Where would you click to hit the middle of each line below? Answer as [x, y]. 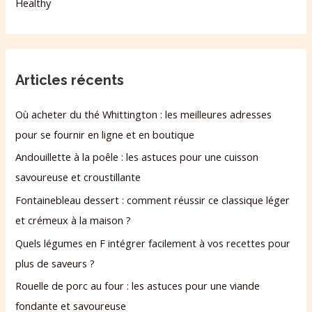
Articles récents [70, 80]
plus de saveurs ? [55, 263]
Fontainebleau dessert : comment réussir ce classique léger [153, 200]
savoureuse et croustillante [78, 177]
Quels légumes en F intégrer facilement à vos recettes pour [153, 243]
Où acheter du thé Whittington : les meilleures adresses [144, 114]
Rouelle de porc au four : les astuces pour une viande [138, 286]
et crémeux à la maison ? [73, 220]
